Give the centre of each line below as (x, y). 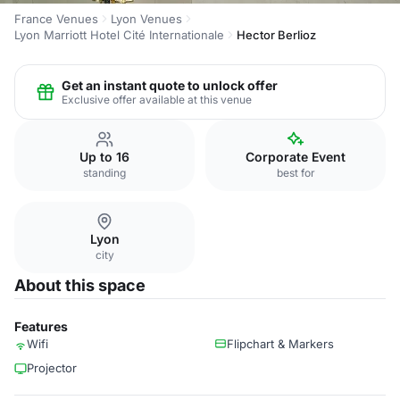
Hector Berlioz (276, 35)
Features (41, 326)
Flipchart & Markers (280, 344)
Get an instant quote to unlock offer (170, 85)
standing (104, 173)
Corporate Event (296, 157)
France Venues (56, 19)
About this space (80, 285)
